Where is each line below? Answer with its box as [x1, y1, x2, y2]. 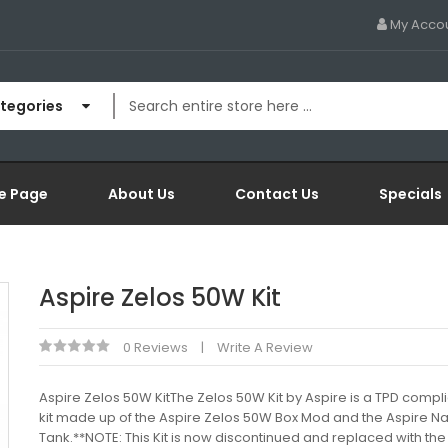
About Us [108, 184, 175, 204]
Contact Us [235, 184, 319, 204]
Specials [379, 184, 442, 204]
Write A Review [217, 338, 313, 357]
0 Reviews [123, 338, 188, 357]
